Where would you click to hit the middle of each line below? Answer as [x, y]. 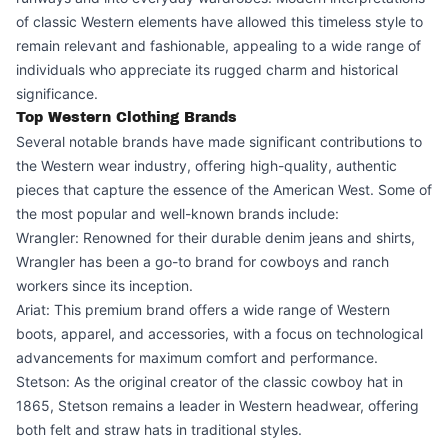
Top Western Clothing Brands [126, 117]
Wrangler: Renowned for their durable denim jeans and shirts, [215, 237]
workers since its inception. [104, 285]
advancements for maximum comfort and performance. [197, 357]
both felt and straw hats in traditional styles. [159, 429]
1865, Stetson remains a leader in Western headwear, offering [217, 405]
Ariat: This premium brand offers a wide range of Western [203, 309]
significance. [57, 93]
